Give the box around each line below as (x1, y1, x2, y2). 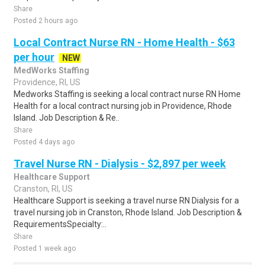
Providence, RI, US (14, 77, 80, 87)
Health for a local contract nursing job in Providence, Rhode (14, 101, 232, 111)
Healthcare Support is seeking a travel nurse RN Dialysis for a (14, 196, 239, 205)
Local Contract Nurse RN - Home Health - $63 (14, 36, 235, 49)
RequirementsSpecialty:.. (14, 219, 106, 229)
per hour (14, 51, 54, 63)
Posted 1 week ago (14, 244, 76, 253)
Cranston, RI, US (14, 184, 73, 193)
